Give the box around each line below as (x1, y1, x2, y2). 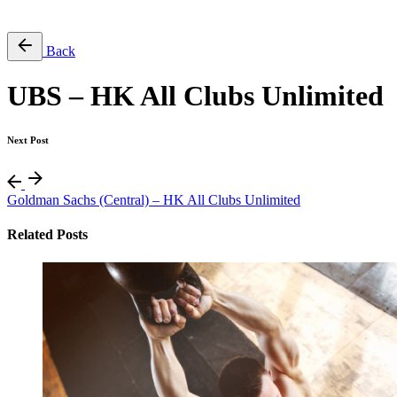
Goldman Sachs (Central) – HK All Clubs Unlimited (7, 192, 300, 207)
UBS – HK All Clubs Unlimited (7, 80, 384, 113)
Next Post (7, 135, 49, 146)
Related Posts (7, 227, 88, 243)
